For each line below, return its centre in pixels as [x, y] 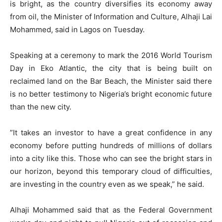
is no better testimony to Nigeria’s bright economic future [111, 94]
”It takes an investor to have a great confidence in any [111, 133]
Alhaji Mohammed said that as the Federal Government [111, 210]
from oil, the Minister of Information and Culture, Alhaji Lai [111, 17]
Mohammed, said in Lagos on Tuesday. [77, 30]
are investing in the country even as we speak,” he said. [107, 184]
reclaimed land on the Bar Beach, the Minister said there [111, 81]
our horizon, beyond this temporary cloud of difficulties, [111, 171]
